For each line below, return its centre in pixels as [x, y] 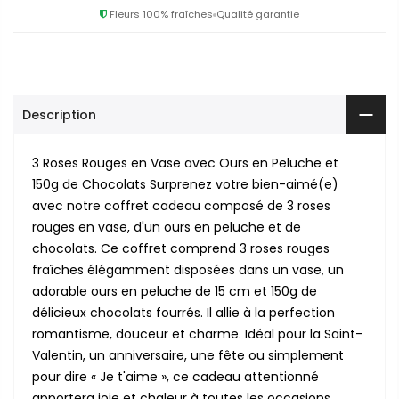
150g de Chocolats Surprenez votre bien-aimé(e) [185, 185]
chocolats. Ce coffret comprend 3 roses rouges [181, 249]
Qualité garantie [258, 15]
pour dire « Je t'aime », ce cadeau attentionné [175, 377]
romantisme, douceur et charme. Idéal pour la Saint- [197, 334]
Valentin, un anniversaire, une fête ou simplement [188, 356]
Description [59, 115]
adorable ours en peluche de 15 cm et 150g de [175, 292]
